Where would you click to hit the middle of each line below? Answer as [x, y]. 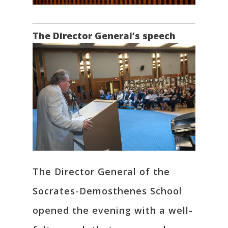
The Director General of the [101, 172]
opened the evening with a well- [113, 210]
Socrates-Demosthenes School [107, 191]
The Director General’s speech [104, 35]
